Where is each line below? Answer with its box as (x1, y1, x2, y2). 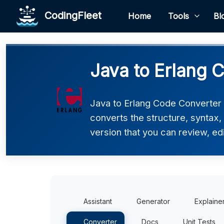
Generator (136, 197, 170, 205)
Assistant (83, 197, 112, 205)
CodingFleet (38, 9, 101, 21)
